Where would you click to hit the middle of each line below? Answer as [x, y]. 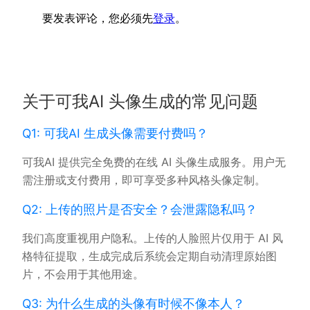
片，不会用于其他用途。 [83, 274]
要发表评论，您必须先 [97, 18]
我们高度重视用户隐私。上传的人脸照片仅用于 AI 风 [153, 238]
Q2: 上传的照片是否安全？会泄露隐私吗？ [140, 209]
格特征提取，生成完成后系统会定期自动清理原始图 [149, 256]
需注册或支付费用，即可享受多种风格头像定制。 [144, 180]
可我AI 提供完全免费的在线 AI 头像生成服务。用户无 [154, 162]
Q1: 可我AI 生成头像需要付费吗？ [115, 133]
